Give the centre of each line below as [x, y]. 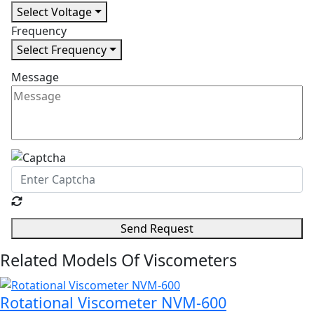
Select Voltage [54, 12]
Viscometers [190, 260]
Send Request [157, 229]
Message [35, 77]
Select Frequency [62, 49]
